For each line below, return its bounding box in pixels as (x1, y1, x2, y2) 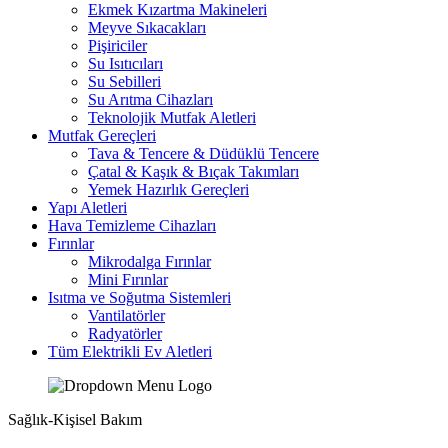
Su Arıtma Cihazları (88, 91, 213, 108)
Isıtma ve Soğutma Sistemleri (48, 289, 231, 306)
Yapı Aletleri (48, 199, 127, 216)
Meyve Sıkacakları (88, 19, 206, 36)
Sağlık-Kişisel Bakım (8, 411, 142, 428)
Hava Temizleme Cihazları (48, 217, 216, 234)
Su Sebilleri (88, 73, 161, 90)
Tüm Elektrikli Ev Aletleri (48, 343, 212, 360)
